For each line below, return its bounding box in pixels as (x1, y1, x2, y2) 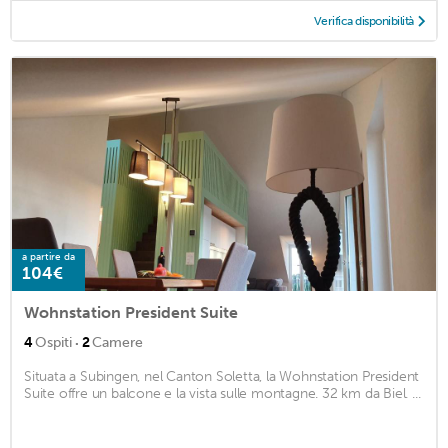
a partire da (22, 251, 75, 264)
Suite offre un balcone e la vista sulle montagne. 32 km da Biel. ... (24, 385, 421, 403)
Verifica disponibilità (313, 13, 414, 28)
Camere (92, 334, 143, 352)
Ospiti (35, 334, 72, 352)
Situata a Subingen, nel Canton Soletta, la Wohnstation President (24, 368, 420, 386)
